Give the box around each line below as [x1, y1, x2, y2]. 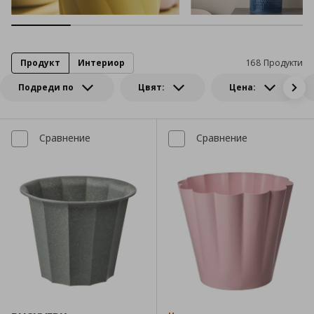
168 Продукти [246, 57, 303, 69]
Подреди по [18, 81, 74, 93]
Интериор [78, 57, 125, 69]
